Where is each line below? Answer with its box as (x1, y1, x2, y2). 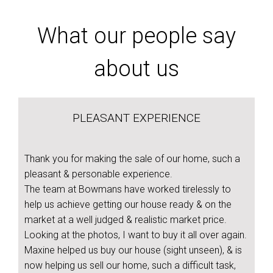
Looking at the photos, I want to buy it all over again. (24, 229, 247, 241)
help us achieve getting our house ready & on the (24, 199, 232, 210)
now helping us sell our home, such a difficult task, (24, 260, 236, 271)
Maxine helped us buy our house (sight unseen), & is (24, 244, 242, 256)
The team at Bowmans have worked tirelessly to (24, 183, 231, 195)
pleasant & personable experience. (24, 168, 172, 180)
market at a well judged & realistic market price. (24, 214, 227, 225)
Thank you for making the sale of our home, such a (24, 153, 240, 165)
